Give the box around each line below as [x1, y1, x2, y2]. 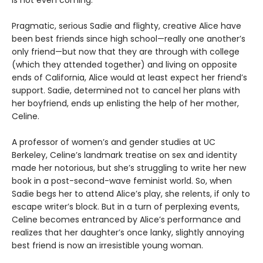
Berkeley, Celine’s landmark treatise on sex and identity [12, 149, 237, 161]
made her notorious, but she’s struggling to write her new [12, 162, 246, 174]
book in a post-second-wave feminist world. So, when [12, 175, 232, 187]
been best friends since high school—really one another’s [12, 33, 245, 45]
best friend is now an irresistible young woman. [12, 240, 203, 252]
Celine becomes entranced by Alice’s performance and [12, 214, 241, 226]
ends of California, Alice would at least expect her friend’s [12, 72, 247, 84]
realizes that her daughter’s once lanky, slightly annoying [12, 227, 244, 239]
